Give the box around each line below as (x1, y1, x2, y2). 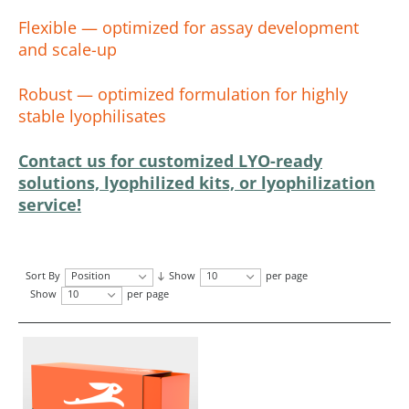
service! (18, 193, 81, 215)
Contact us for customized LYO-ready (18, 149, 322, 172)
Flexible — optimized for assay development (18, 16, 359, 38)
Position (71, 268, 110, 282)
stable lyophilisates (18, 104, 166, 127)
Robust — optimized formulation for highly (18, 82, 348, 105)
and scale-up (18, 37, 117, 60)
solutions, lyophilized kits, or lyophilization (18, 171, 375, 194)
